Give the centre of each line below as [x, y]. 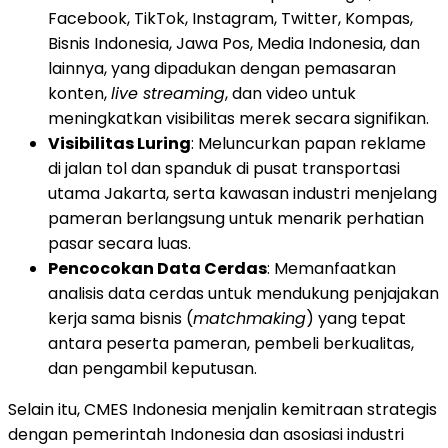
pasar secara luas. [119, 243]
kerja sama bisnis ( [120, 318]
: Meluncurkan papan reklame [308, 143]
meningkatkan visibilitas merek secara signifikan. [238, 118]
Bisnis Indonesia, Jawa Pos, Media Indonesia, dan [234, 43]
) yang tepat [356, 318]
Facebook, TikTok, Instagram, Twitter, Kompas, [230, 18]
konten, [79, 93]
